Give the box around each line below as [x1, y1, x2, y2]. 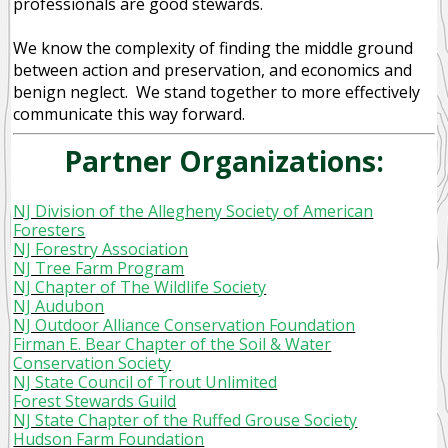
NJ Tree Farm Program [13, 257, 185, 280]
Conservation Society [13, 352, 172, 375]
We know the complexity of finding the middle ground [13, 37, 414, 60]
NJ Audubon [13, 295, 105, 318]
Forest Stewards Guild [13, 390, 177, 413]
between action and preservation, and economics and [13, 59, 413, 82]
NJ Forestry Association [13, 238, 189, 261]
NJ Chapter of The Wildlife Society [13, 276, 267, 299]
